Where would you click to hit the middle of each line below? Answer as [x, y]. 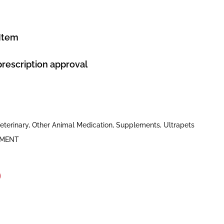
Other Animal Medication [72, 125]
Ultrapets [179, 125]
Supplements [138, 125]
